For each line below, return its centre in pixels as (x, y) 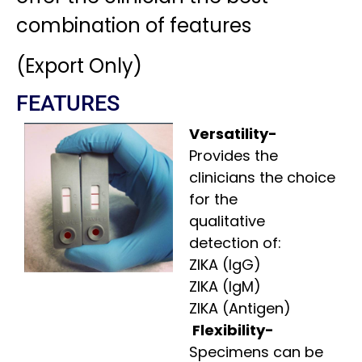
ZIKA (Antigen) (240, 308)
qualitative (227, 221)
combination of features (134, 25)
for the (213, 199)
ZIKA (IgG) (225, 264)
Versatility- (233, 133)
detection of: (235, 242)
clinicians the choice (262, 177)
